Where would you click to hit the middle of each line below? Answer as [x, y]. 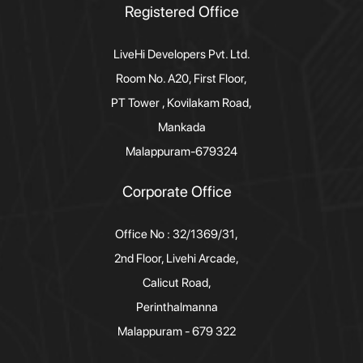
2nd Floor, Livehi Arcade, [177, 258]
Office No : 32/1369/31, [177, 234]
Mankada [181, 127]
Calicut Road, [177, 282]
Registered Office [181, 12]
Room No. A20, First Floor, [181, 79]
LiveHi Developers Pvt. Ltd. [181, 54]
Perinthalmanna [177, 307]
